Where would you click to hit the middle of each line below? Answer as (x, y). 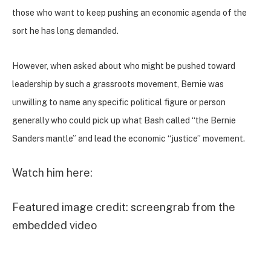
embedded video (54, 226)
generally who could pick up (66, 120)
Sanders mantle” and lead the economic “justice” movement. (129, 138)
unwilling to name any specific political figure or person (119, 102)
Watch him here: (52, 172)
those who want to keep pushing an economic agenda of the (129, 13)
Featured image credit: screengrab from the (124, 207)
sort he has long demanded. (65, 31)
